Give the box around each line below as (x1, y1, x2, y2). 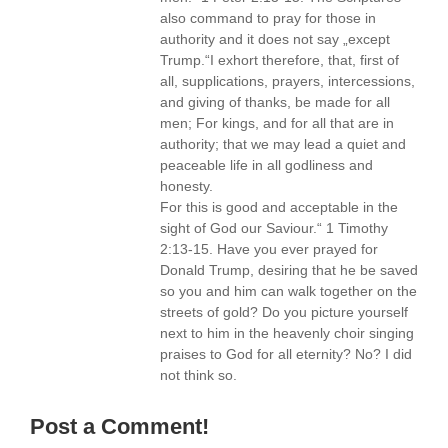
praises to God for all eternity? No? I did (160, 346, 412, 362)
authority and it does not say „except (160, 31, 390, 47)
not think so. (160, 367, 237, 383)
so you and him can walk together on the (160, 283, 417, 299)
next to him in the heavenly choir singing (160, 325, 414, 341)
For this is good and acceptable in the (160, 199, 398, 215)
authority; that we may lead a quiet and (160, 136, 406, 152)
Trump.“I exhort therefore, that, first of (160, 52, 399, 68)
